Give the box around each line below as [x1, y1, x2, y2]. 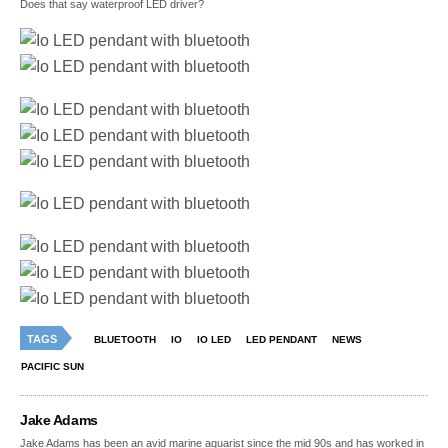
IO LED [197, 334, 231, 346]
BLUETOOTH [94, 334, 156, 346]
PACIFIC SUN [21, 361, 84, 373]
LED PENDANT [246, 334, 317, 346]
